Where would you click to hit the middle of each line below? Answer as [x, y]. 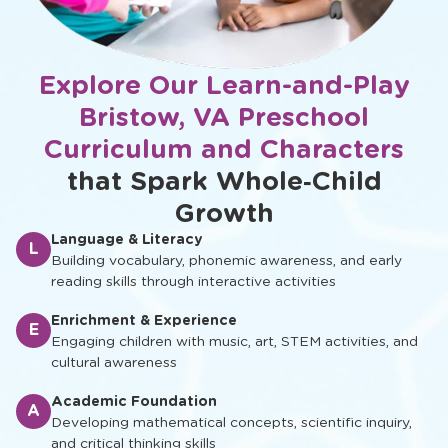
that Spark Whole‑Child [224, 180]
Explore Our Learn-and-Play [224, 84]
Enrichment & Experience [144, 319]
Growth [224, 212]
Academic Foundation [134, 400]
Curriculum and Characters [224, 148]
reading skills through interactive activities [193, 280]
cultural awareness [114, 361]
